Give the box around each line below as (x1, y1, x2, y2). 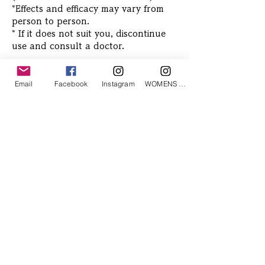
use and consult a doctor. (12, 42, 124, 51)
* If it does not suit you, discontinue (12, 30, 166, 38)
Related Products (35, 89, 94, 98)
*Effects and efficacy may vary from (12, 5, 164, 14)
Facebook (54, 79, 88, 88)
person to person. (12, 17, 89, 26)
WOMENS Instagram (179, 79, 186, 88)
